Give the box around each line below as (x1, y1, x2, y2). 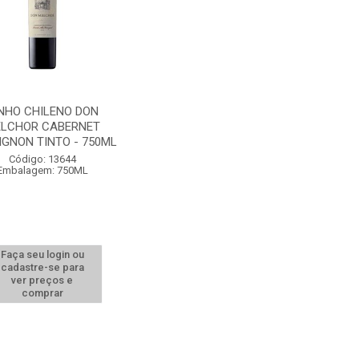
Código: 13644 (8, 153, 76, 165)
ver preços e (11, 274, 74, 286)
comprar (21, 287, 63, 299)
